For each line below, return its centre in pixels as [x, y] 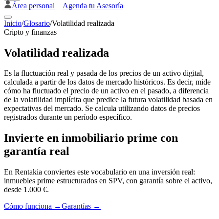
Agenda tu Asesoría [93, 5]
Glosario [37, 23]
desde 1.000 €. [26, 190]
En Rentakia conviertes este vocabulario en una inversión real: [99, 172]
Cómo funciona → [33, 206]
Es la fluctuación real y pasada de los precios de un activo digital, [104, 73]
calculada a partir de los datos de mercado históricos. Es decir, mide [107, 82]
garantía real [37, 151]
